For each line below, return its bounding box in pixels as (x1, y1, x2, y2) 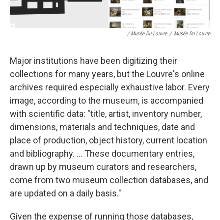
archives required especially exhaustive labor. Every (10, 82, 210, 93)
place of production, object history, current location (10, 135, 207, 146)
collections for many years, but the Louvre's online (10, 69, 205, 80)
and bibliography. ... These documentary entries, (10, 148, 194, 159)
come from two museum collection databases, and (10, 175, 208, 186)
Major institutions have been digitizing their (10, 55, 177, 66)
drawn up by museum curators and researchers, (10, 162, 196, 172)
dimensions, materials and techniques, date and (10, 122, 195, 133)
